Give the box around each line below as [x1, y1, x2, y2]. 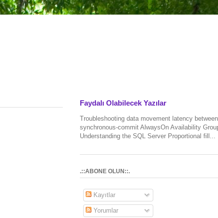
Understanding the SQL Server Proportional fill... [80, 132, 216, 140]
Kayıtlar [91, 191, 115, 199]
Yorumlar [91, 207, 118, 215]
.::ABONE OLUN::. [80, 168, 130, 175]
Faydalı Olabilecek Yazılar [80, 99, 166, 107]
